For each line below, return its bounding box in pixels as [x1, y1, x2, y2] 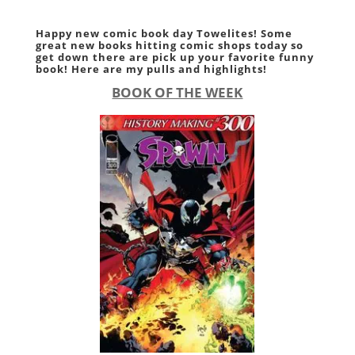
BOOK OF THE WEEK [112, 82, 243, 101]
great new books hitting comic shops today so [35, 37, 303, 52]
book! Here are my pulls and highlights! [35, 61, 267, 76]
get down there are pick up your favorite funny [35, 49, 314, 64]
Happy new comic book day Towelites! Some [35, 25, 292, 40]
